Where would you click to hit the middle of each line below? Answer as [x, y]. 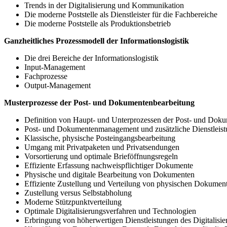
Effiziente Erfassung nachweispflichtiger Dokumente [109, 166]
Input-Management [55, 67]
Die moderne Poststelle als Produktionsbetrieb [98, 24]
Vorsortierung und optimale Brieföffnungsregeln [101, 157]
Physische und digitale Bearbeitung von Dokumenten [109, 175]
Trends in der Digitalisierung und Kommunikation [104, 6]
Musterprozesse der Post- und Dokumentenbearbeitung [99, 103]
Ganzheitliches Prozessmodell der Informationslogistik [97, 41]
